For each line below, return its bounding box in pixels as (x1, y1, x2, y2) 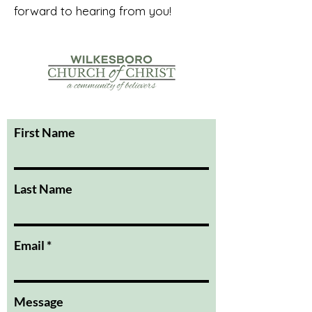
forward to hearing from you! (14, 3, 171, 18)
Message (14, 294, 63, 309)
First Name (14, 125, 75, 140)
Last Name (14, 181, 72, 196)
